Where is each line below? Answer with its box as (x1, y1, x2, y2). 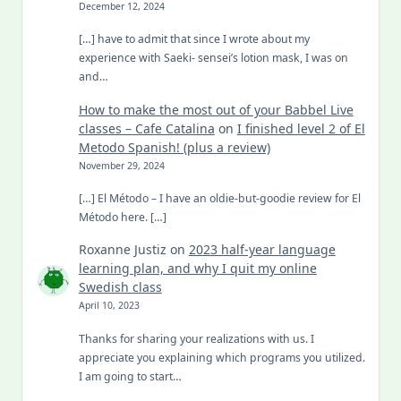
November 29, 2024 (78, 158, 165, 172)
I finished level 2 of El (236, 119, 365, 137)
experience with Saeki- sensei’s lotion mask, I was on (78, 50, 348, 66)
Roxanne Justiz (78, 241, 166, 259)
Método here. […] (78, 209, 166, 225)
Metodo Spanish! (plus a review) (78, 138, 270, 156)
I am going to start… (78, 368, 182, 384)
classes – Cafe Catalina (78, 119, 215, 137)
